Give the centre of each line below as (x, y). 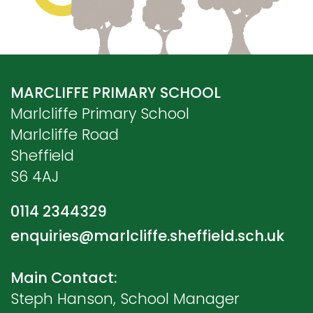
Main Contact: (64, 278)
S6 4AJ (35, 176)
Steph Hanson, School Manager (125, 299)
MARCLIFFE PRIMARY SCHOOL (116, 93)
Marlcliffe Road (65, 134)
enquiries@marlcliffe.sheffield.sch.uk (147, 236)
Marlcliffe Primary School (100, 114)
